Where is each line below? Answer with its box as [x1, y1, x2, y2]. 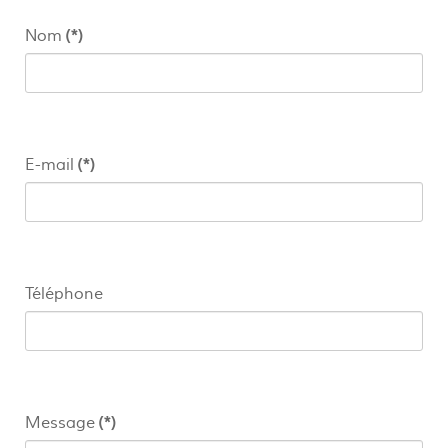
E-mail [25, 154, 74, 175]
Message [25, 412, 95, 433]
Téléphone [25, 283, 103, 304]
